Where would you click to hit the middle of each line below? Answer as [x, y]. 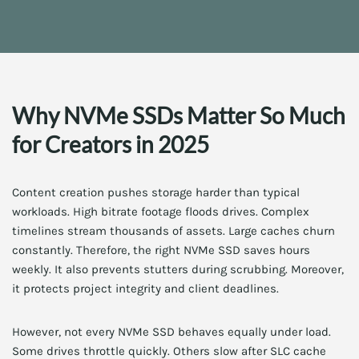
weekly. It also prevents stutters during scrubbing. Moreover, [178, 269]
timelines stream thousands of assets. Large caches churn [173, 231]
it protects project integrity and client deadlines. [145, 288]
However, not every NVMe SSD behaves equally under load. [171, 332]
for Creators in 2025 [111, 144]
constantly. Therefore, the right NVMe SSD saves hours [161, 250]
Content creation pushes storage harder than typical [156, 192]
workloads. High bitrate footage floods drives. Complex [161, 212]
